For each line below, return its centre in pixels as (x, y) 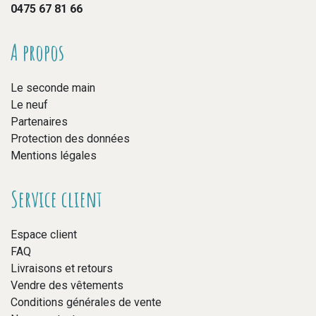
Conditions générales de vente (86, 302)
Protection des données (70, 138)
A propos (37, 51)
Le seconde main (53, 87)
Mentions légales (54, 155)
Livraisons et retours (62, 268)
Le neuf (29, 104)
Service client (56, 198)
